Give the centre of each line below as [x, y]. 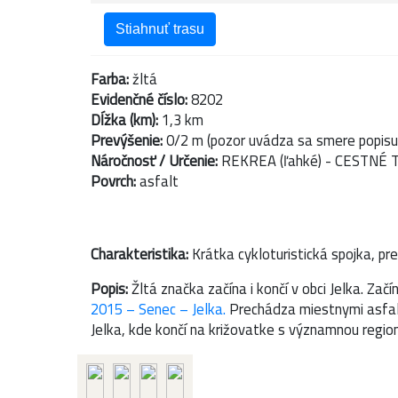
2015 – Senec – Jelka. [158, 309]
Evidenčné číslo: [141, 99]
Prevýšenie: [128, 140]
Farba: [110, 79]
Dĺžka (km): [126, 120]
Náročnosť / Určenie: [156, 161]
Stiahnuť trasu [160, 29]
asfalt [159, 181]
